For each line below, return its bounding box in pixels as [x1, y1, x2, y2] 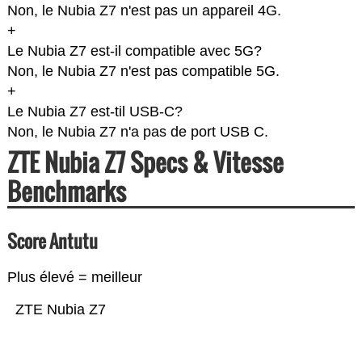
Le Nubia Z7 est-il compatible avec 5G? [6, 43, 262, 60]
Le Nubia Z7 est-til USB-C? [6, 103, 183, 120]
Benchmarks [6, 173, 126, 210]
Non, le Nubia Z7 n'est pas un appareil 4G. [6, 2, 281, 19]
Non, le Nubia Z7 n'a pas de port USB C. [6, 124, 268, 141]
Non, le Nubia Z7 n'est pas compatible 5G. [6, 63, 280, 80]
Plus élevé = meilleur [6, 269, 142, 286]
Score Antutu [6, 228, 98, 255]
